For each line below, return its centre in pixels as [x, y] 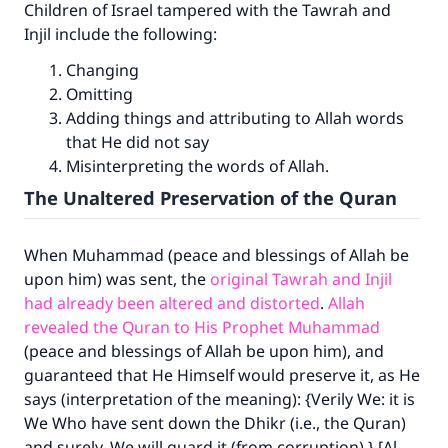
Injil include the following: [120, 34]
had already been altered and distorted [172, 303]
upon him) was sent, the [117, 279]
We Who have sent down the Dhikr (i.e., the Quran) [215, 423]
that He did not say [137, 142]
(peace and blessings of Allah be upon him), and [204, 351]
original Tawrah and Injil [301, 279]
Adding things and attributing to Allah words [235, 118]
